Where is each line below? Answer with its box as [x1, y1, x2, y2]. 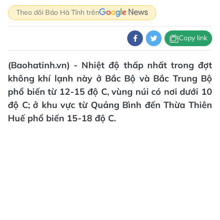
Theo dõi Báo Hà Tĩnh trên [16, 8, 99, 17]
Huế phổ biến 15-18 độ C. [8, 112, 116, 124]
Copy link [179, 33, 207, 43]
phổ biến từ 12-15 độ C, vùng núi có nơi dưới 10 [8, 85, 212, 97]
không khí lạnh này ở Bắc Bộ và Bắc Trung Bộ [8, 72, 212, 84]
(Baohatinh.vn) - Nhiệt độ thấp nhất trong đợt [8, 59, 212, 71]
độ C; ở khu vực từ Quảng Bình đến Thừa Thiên [8, 99, 212, 110]
